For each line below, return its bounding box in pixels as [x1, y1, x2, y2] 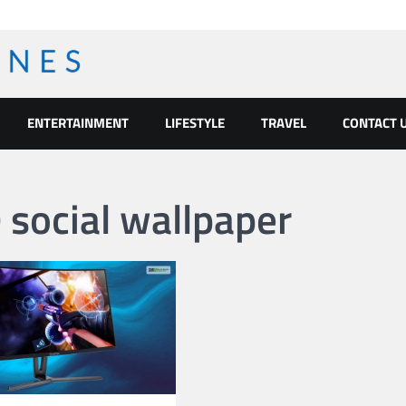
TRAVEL [261, 111, 306, 133]
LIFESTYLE [165, 111, 225, 133]
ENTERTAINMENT [27, 111, 129, 133]
